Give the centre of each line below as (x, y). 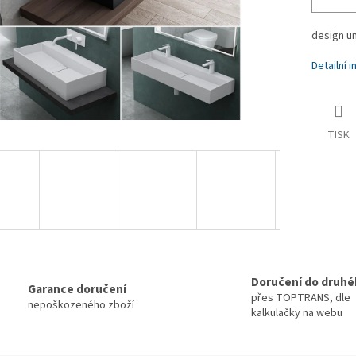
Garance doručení (77, 290)
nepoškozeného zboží (81, 306)
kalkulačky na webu (297, 313)
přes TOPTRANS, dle (301, 298)
